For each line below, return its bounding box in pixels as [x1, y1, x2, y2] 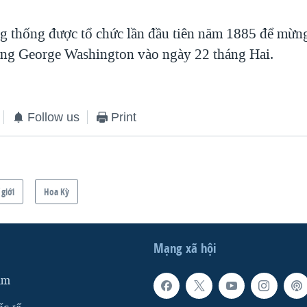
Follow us [27, 110, 80, 124]
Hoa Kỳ [44, 184, 70, 198]
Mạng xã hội [153, 238, 217, 257]
